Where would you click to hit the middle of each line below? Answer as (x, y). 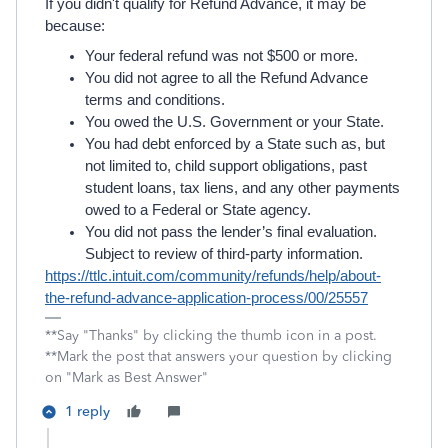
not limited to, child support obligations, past (226, 166)
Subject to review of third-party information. (224, 254)
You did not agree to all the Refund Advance (226, 78)
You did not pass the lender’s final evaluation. (231, 232)
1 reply (87, 411)
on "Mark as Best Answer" (126, 377)
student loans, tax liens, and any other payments (242, 188)
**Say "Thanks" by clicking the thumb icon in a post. (211, 335)
